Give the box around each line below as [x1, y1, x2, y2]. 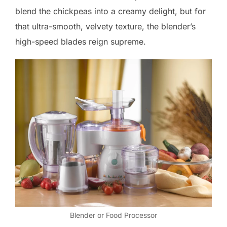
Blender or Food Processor [70, 210, 157, 219]
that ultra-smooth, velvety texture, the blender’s [15, 21, 196, 31]
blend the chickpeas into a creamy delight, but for [15, 6, 206, 16]
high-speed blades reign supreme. [15, 36, 146, 47]
